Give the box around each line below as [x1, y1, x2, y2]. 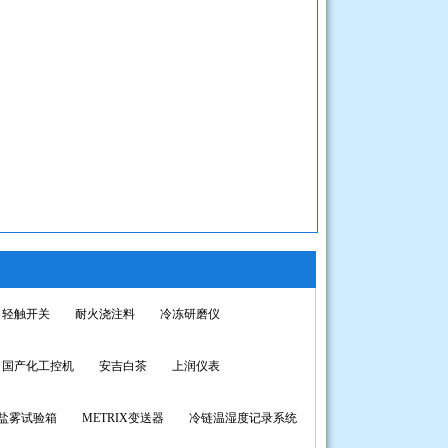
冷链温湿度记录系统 [189, 411, 297, 425]
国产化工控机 [2, 359, 74, 373]
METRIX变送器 [82, 411, 164, 425]
